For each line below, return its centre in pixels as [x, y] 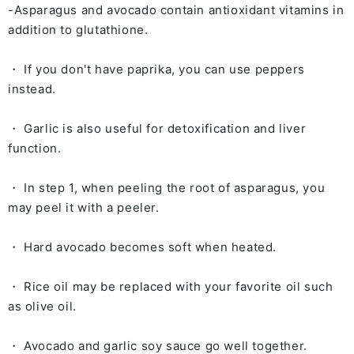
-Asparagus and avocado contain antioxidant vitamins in [176, 10]
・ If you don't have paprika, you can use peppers [156, 69]
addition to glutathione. [78, 30]
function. [35, 148]
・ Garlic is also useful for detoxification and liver [157, 128]
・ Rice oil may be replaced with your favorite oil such [171, 286]
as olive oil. [42, 306]
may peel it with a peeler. [84, 207]
